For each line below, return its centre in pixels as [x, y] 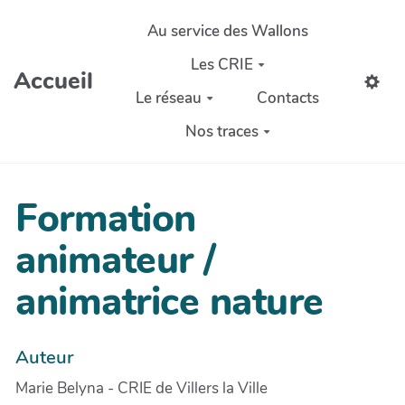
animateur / [116, 261]
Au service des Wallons [227, 31]
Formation [106, 219]
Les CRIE [221, 64]
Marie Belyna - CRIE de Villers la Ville [141, 388]
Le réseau [169, 98]
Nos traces [221, 131]
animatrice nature [170, 302]
